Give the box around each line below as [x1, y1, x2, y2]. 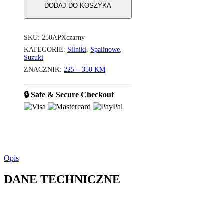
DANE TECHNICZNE [4, 173, 120, 186]
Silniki [67, 46, 86, 54]
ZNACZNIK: [24, 66, 64, 74]
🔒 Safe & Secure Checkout [24, 90, 114, 99]
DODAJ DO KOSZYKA [44, 2, 111, 10]
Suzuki [24, 54, 43, 62]
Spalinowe [90, 46, 120, 54]
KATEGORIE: [24, 46, 67, 54]
